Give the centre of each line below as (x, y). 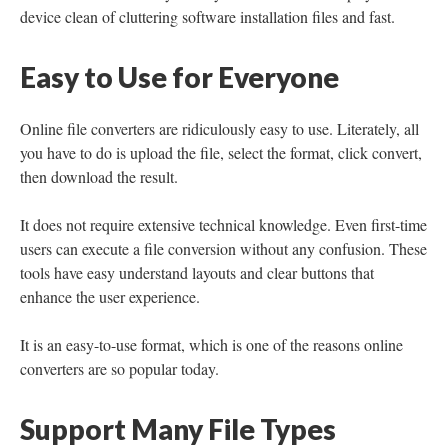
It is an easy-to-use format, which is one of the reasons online (211, 344)
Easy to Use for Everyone (179, 77)
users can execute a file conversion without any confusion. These (223, 248)
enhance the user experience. (110, 296)
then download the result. (99, 176)
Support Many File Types (178, 429)
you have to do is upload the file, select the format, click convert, (221, 152)
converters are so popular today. (119, 368)
